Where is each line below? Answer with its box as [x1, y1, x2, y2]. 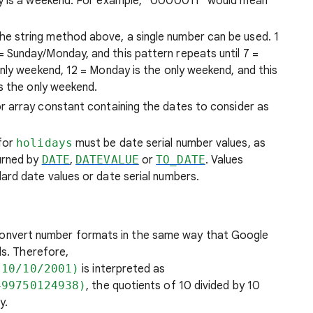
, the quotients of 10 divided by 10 [86, 279, 261, 293]
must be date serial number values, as [72, 136, 265, 150]
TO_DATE [156, 153, 205, 166]
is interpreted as [79, 262, 166, 276]
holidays [16, 136, 73, 150]
